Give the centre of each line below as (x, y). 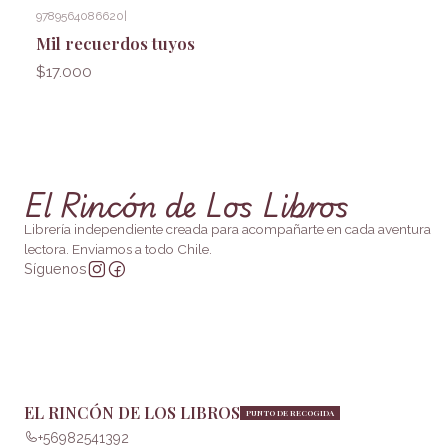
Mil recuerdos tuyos (115, 43)
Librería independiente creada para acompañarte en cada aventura (227, 228)
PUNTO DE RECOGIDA (290, 412)
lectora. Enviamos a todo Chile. (118, 248)
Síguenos (55, 268)
